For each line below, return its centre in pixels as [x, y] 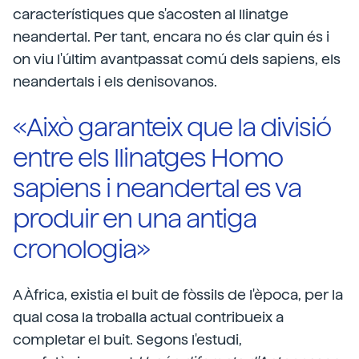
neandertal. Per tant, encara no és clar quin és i [171, 36]
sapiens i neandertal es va [157, 188]
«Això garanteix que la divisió [172, 127]
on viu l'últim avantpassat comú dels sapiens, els [177, 58]
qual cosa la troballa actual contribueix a [148, 317]
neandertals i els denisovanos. [115, 81]
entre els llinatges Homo [148, 157]
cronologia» [81, 249]
